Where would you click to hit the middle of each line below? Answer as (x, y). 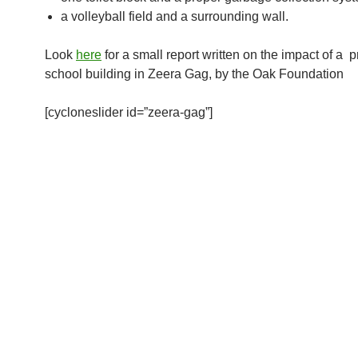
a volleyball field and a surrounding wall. (175, 16)
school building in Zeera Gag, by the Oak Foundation (194, 74)
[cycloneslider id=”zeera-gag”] (129, 112)
